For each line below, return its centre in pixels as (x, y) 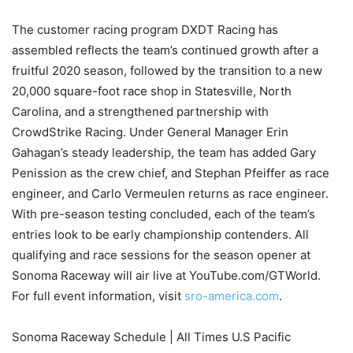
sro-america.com (232, 296)
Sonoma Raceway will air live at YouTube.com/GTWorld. (166, 276)
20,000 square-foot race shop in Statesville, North (152, 91)
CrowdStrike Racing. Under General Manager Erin (150, 132)
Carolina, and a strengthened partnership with (140, 112)
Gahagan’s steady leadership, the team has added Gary (164, 153)
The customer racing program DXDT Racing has (145, 30)
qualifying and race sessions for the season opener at (161, 255)
